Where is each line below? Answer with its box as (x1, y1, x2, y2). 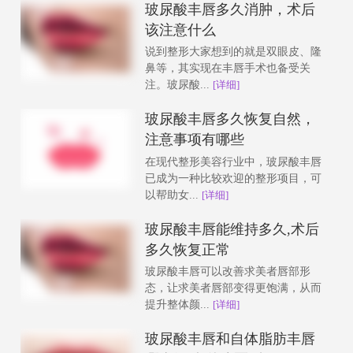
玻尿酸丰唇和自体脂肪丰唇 (145, 330, 316, 347)
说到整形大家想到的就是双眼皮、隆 (145, 46, 322, 58)
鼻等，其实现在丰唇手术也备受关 (145, 62, 311, 75)
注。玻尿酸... (145, 79, 214, 91)
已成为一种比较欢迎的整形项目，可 (145, 172, 322, 184)
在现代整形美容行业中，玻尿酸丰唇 (145, 155, 322, 168)
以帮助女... (145, 188, 203, 201)
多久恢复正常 (145, 241, 231, 258)
